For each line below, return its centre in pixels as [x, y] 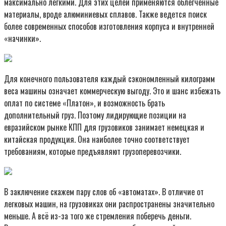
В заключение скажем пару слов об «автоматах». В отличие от [104, 191]
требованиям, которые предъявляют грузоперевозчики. [93, 151]
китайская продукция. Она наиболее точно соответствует [97, 139]
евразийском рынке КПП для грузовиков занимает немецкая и [104, 127]
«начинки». [22, 38]
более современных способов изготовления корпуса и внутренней [109, 26]
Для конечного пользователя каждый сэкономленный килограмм [109, 78]
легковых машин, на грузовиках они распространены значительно [109, 204]
